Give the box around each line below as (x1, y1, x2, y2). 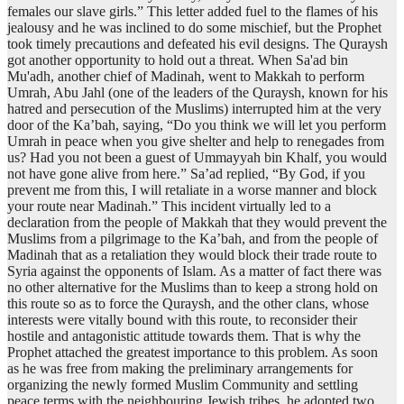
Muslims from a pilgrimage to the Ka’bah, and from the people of (7, 231, 378, 247)
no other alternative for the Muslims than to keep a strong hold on (7, 280, 378, 296)
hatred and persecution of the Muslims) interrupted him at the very (7, 101, 381, 117)
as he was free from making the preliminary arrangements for (7, 361, 353, 377)
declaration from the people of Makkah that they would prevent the (7, 215, 387, 231)
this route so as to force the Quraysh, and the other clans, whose (7, 296, 369, 312)
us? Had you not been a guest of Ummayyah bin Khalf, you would (7, 150, 387, 166)
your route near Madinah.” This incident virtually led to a (7, 198, 331, 215)
